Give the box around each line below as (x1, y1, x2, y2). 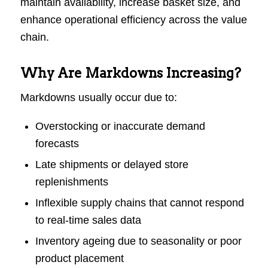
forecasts (35, 137, 79, 150)
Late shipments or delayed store (35, 158, 188, 170)
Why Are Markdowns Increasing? (20, 65, 241, 81)
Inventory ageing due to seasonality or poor (35, 234, 242, 247)
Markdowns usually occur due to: (20, 92, 177, 104)
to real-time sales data (35, 214, 141, 226)
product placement (35, 252, 124, 264)
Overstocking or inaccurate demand (35, 120, 205, 132)
